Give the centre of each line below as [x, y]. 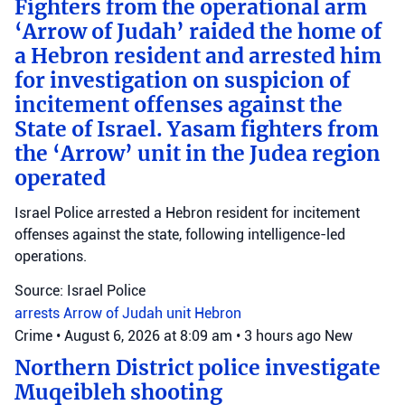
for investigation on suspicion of [182, 80]
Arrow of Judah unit [129, 313]
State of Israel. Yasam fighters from [197, 129]
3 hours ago [283, 336]
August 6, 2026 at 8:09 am [150, 336]
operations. [51, 256]
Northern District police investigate [198, 368]
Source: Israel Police [80, 291]
